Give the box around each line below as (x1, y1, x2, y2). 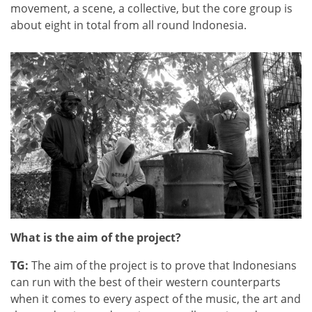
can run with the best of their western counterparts (10, 274, 281, 290)
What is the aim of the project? (10, 229, 181, 245)
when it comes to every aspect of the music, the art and (10, 290, 301, 306)
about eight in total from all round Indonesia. (10, 17, 247, 33)
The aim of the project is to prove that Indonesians (29, 257, 297, 273)
